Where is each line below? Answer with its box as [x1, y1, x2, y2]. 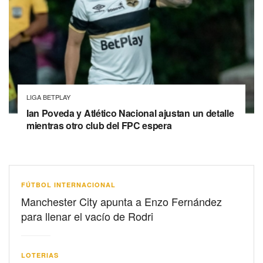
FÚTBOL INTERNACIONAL [21, 180, 116, 189]
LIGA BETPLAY [26, 92, 70, 102]
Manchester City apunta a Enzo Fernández [21, 193, 222, 209]
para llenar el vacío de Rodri [21, 208, 153, 224]
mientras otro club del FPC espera [26, 118, 172, 132]
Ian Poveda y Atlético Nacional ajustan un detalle [26, 106, 234, 120]
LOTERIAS [21, 250, 59, 259]
